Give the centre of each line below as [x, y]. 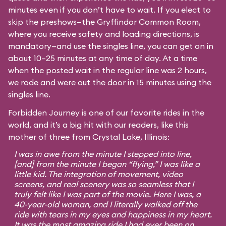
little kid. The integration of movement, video [99, 174]
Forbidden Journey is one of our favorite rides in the [106, 112]
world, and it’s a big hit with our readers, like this [98, 125]
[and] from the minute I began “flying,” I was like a [107, 164]
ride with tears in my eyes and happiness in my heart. [113, 214]
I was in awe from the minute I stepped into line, [103, 154]
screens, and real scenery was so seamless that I [104, 184]
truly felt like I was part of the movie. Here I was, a [107, 194]
